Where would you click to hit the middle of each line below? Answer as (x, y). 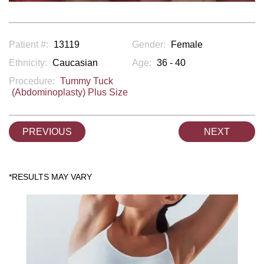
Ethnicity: (29, 63)
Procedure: (33, 81)
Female (187, 45)
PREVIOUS (47, 132)
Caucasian (75, 63)
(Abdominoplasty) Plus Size (70, 93)
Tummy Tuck (87, 81)
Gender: (150, 45)
